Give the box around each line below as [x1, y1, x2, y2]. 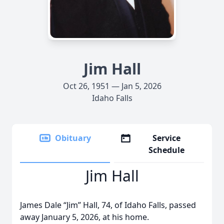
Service [152, 132, 181, 143]
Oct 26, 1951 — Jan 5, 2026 [62, 80, 161, 91]
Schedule [148, 144, 185, 155]
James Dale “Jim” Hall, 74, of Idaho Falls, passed [20, 199, 196, 210]
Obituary [55, 132, 91, 143]
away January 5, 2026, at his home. [20, 211, 149, 222]
